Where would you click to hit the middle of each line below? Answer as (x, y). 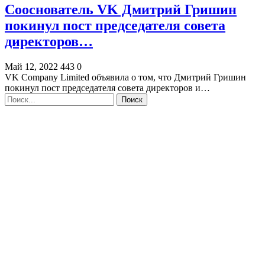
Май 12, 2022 (31, 66)
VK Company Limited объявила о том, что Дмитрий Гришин (125, 77)
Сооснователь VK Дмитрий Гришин (121, 9)
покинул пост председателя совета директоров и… (107, 88)
